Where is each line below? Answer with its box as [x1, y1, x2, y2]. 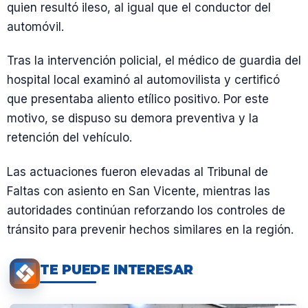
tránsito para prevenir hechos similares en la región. [7, 222, 294, 236]
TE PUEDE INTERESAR [40, 262, 193, 278]
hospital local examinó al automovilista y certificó [7, 73, 280, 87]
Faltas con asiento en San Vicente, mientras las [7, 184, 270, 198]
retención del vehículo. [7, 131, 132, 145]
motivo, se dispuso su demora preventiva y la [7, 111, 258, 126]
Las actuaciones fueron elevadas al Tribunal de [7, 164, 268, 179]
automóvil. [7, 20, 64, 34]
